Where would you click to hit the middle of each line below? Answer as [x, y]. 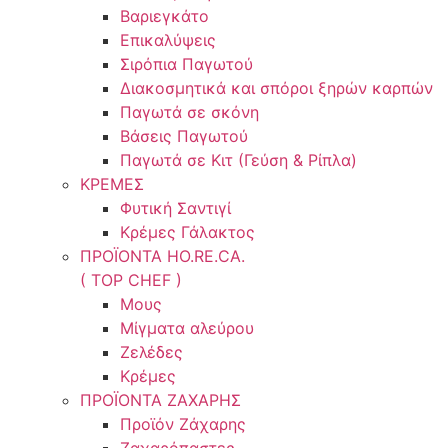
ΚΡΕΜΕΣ [112, 184]
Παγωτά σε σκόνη [189, 112]
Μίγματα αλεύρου [187, 328]
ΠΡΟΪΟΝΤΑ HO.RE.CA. [162, 256]
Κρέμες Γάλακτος [187, 232]
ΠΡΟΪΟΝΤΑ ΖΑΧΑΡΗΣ [160, 400]
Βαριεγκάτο [164, 16]
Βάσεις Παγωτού [184, 136]
